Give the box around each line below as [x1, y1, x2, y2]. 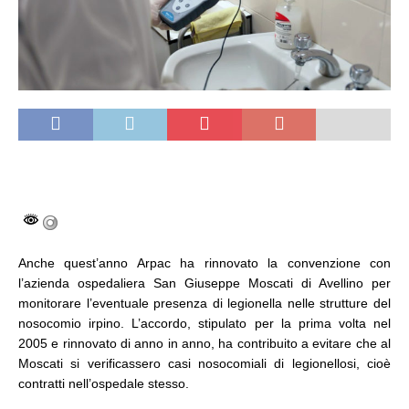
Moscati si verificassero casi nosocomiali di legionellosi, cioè [18, 355, 391, 371]
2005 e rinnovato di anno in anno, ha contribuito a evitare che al [18, 335, 391, 351]
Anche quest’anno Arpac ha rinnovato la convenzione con [18, 255, 391, 270]
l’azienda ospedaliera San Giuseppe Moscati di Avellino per [18, 275, 391, 290]
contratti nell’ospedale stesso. [18, 375, 189, 391]
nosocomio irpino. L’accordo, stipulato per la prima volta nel [18, 315, 391, 330]
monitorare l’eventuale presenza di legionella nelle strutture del [18, 295, 391, 310]
